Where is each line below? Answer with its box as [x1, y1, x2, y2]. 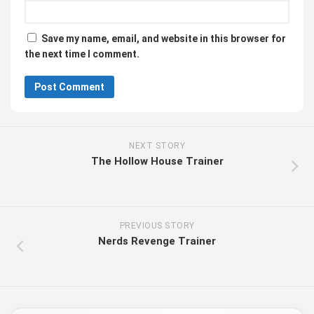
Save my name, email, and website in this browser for [41, 33, 286, 45]
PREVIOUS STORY [119, 221, 195, 231]
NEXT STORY [129, 141, 185, 151]
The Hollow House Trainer [90, 155, 224, 168]
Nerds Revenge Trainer [98, 235, 216, 248]
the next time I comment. [25, 48, 139, 60]
